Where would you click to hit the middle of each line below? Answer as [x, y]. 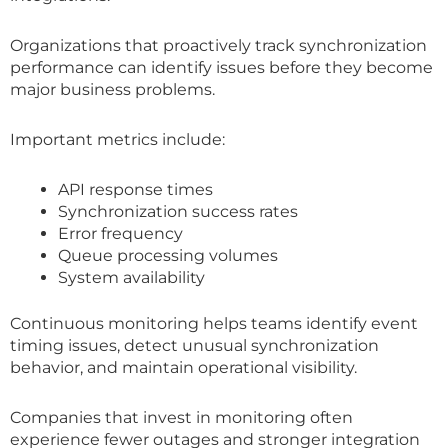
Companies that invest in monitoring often [181, 417]
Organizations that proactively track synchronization [218, 45]
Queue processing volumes [168, 255]
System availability [131, 277]
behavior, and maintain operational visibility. [183, 367]
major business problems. [112, 89]
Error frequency [120, 233]
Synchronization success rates [178, 211]
